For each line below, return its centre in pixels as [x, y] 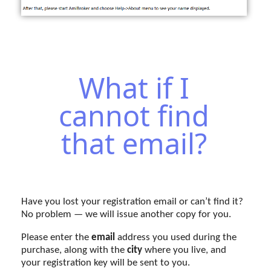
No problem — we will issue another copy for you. [126, 214]
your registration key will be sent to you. [106, 263]
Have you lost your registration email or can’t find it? [132, 201]
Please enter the [56, 238]
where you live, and [184, 250]
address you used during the [176, 238]
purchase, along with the [74, 250]
